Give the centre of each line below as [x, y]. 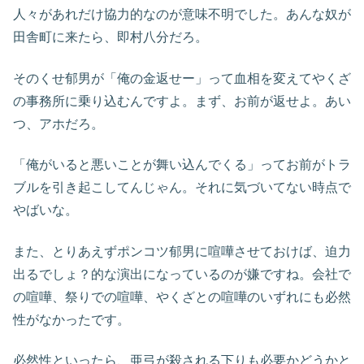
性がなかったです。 [71, 319]
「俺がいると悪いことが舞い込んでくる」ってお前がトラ [182, 165]
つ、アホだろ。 [58, 123]
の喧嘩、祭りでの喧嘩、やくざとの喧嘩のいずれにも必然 [182, 297]
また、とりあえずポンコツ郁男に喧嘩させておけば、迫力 [182, 251]
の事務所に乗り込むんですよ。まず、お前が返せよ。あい [182, 101]
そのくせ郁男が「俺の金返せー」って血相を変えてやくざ [182, 78]
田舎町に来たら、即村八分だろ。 [110, 37]
